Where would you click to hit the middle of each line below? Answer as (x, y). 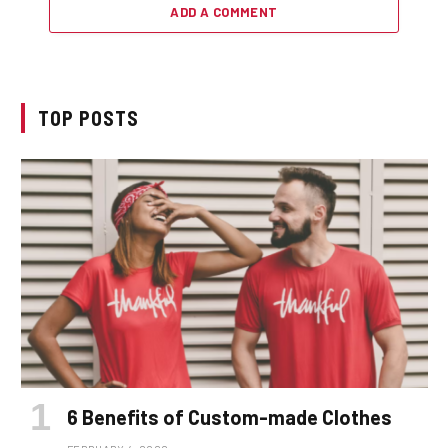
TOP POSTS (88, 117)
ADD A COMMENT (224, 11)
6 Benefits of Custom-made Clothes (229, 416)
